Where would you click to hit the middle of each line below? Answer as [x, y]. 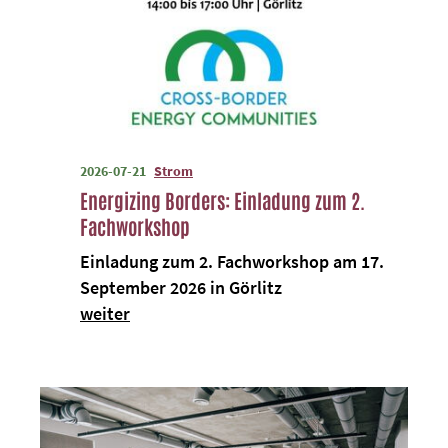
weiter [105, 314]
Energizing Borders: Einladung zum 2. [222, 200]
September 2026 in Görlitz [181, 288]
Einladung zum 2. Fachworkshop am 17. [232, 262]
